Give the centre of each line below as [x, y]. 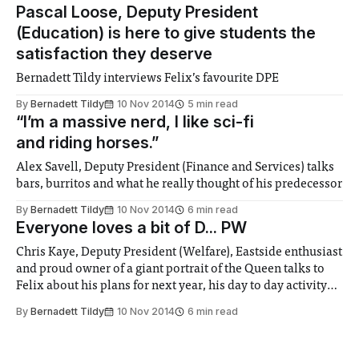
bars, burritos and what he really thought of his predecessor [179, 185]
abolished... [49, 320]
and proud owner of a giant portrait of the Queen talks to [171, 270]
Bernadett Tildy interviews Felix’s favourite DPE [148, 79]
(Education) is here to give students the [166, 33]
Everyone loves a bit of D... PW [131, 228]
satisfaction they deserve [114, 54]
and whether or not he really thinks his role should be [163, 303]
